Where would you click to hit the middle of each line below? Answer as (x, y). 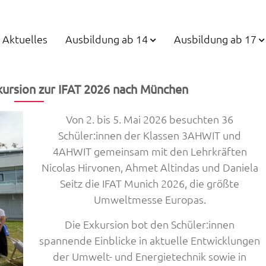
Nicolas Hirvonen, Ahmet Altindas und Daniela (150, 167)
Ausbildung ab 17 (215, 39)
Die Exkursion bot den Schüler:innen (150, 224)
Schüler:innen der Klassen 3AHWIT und (150, 135)
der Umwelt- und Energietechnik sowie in (150, 256)
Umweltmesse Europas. (150, 199)
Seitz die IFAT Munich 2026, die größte (150, 183)
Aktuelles (25, 39)
